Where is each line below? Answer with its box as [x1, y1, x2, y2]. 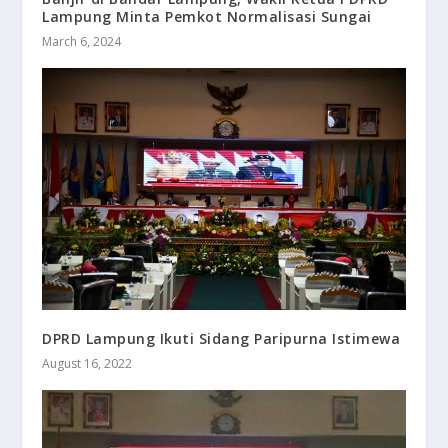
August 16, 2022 [42, 355, 133, 373]
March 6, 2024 [42, 33, 122, 51]
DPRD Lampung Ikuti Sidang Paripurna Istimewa [42, 329, 401, 349]
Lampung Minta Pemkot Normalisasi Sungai [42, 7, 372, 27]
